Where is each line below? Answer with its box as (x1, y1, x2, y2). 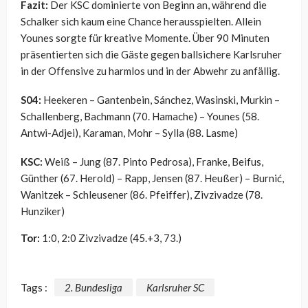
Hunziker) (21, 205, 65, 218)
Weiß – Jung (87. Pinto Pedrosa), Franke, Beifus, (43, 155, 263, 168)
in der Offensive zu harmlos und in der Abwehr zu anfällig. (21, 65, 280, 78)
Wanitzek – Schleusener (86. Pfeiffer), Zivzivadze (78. (21, 188, 263, 201)
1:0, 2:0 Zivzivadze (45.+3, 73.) (40, 232, 181, 245)
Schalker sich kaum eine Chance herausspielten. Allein (21, 15, 261, 28)
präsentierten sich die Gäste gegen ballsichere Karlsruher (21, 48, 282, 61)
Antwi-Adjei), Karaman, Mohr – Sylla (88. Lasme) (21, 126, 238, 140)
